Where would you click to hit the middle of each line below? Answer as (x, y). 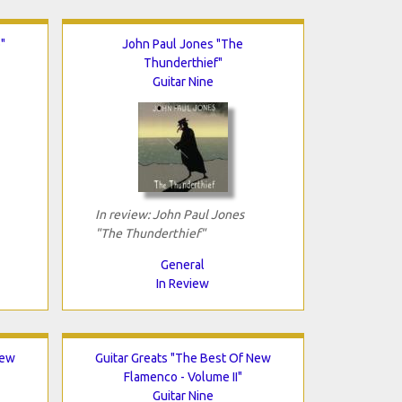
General (183, 264)
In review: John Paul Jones (169, 214)
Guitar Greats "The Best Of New (183, 358)
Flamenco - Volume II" (183, 376)
